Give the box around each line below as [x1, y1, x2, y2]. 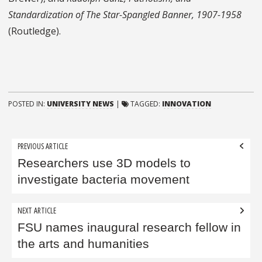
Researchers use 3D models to [18, 156, 191, 171]
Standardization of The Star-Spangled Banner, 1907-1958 [8, 8, 242, 22]
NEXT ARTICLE [18, 205, 57, 216]
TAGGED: [130, 99, 162, 109]
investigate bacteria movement [18, 173, 190, 187]
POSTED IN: [8, 99, 47, 109]
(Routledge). [8, 25, 61, 38]
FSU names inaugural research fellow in [18, 220, 242, 235]
